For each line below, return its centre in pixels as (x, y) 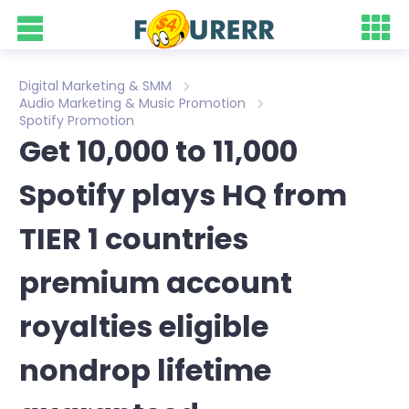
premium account (156, 283)
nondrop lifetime (145, 370)
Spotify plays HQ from (183, 195)
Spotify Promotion (77, 121)
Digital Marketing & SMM (95, 86)
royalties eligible (144, 326)
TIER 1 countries (134, 239)
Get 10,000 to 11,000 (158, 151)
